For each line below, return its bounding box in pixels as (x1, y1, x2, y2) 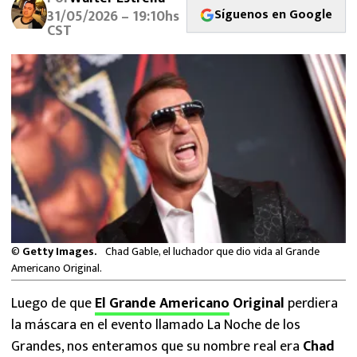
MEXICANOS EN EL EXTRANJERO (13, 2, 191, 23)
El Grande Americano (95, 291, 229, 316)
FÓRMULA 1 (13, 78, 77, 100)
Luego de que (11, 291, 95, 316)
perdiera (288, 291, 338, 316)
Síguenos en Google (214, 3, 332, 25)
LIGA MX (14, 165, 61, 186)
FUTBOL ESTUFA (13, 40, 104, 61)
